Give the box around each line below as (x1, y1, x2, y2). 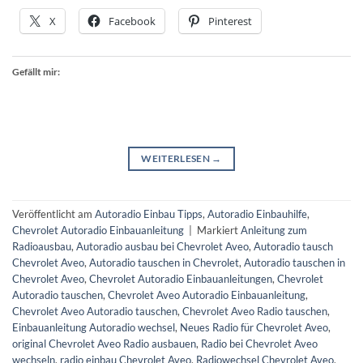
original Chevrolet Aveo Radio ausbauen (12, 336, 196, 350)
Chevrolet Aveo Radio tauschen (182, 304, 327, 318)
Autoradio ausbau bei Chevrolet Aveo (76, 239, 249, 253)
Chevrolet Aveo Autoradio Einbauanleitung (108, 288, 305, 301)
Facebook (109, 13, 156, 28)
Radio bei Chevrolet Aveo (201, 336, 318, 350)
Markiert (197, 223, 241, 237)
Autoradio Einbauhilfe (207, 207, 307, 220)
